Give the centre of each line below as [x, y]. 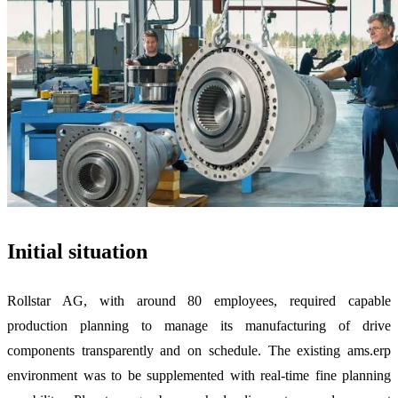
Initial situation [77, 251]
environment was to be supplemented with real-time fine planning [199, 375]
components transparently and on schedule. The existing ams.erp [199, 350]
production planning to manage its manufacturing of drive [199, 325]
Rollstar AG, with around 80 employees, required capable [199, 300]
